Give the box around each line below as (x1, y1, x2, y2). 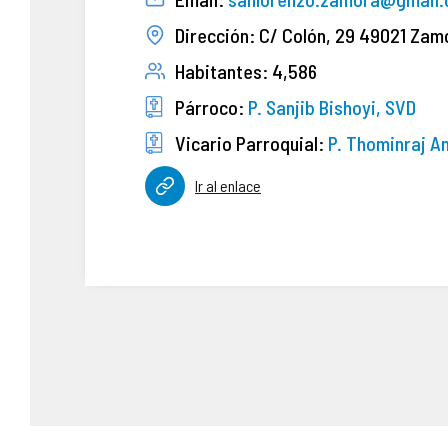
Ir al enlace (195, 176, 261, 195)
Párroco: (175, 95, 248, 119)
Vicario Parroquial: (175, 131, 328, 155)
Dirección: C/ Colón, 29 (175, 23, 359, 47)
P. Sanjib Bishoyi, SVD (248, 95, 416, 119)
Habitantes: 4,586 (175, 59, 317, 83)
